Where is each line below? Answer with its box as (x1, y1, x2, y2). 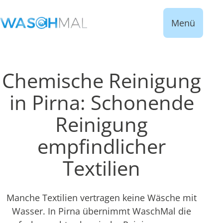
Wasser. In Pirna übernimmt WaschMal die (12, 205, 191, 217)
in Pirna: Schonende (9, 89, 194, 116)
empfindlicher (37, 132, 166, 160)
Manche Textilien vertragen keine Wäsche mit (6, 192, 197, 204)
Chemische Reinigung (2, 67, 201, 94)
